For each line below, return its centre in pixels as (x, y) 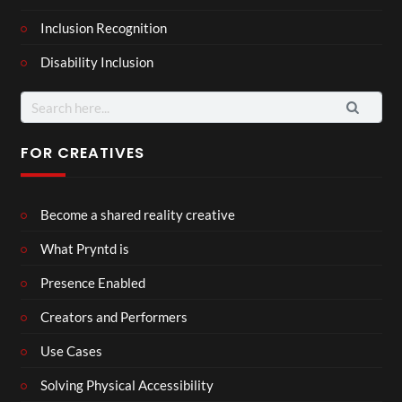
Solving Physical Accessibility (127, 385)
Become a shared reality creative (138, 214)
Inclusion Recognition (104, 27)
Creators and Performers (114, 316)
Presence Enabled (93, 282)
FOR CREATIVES (82, 153)
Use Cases (71, 350)
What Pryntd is (85, 248)
